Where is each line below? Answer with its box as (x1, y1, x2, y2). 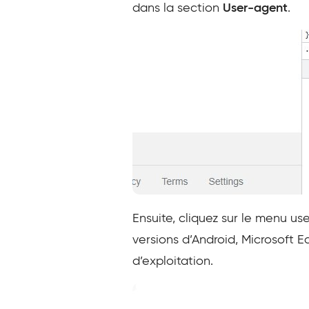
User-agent (223, 2, 288, 14)
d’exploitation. (132, 255, 213, 268)
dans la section (132, 2, 223, 14)
